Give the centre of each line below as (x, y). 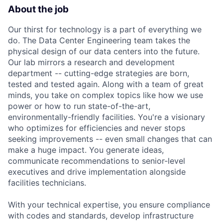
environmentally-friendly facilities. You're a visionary (107, 117)
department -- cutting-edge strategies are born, (99, 73)
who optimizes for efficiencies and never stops (97, 128)
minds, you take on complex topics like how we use (106, 95)
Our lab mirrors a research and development (91, 62)
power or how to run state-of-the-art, (79, 106)
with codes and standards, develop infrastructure (101, 216)
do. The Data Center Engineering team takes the (99, 41)
